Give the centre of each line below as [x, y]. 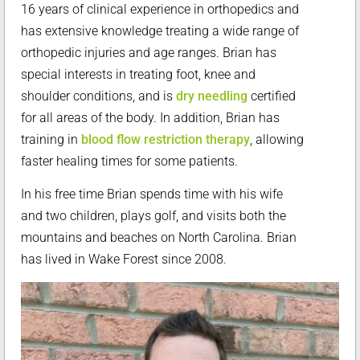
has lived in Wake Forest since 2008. [124, 260]
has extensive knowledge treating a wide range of [160, 31]
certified [272, 96]
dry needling [212, 96]
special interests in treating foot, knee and [138, 74]
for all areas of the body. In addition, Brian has [150, 118]
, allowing [277, 139]
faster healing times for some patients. [129, 161]
